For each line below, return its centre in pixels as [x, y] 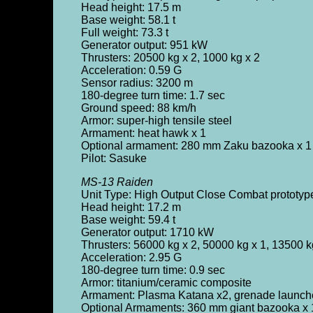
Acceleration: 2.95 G [131, 257]
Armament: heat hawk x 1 [143, 133]
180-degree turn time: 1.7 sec [153, 95]
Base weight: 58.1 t [128, 20]
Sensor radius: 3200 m [137, 83]
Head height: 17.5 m [131, 7]
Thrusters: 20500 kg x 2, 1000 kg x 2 [170, 58]
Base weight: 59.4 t [128, 220]
